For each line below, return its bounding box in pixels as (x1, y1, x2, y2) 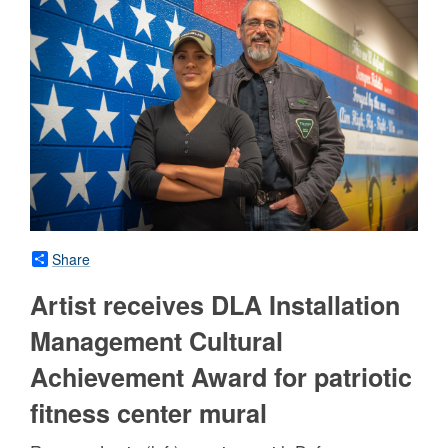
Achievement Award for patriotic (30, 358, 412, 395)
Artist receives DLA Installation (30, 286, 400, 323)
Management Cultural (30, 322, 283, 359)
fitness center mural (30, 394, 267, 431)
